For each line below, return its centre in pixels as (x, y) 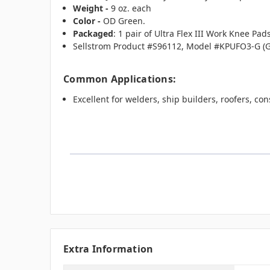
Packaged (93, 33)
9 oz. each (130, 8)
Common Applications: (120, 79)
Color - (88, 20)
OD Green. (124, 20)
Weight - (91, 8)
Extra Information (108, 249)
